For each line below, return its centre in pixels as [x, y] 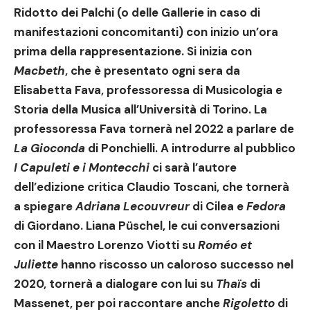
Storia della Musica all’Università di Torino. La [140, 109]
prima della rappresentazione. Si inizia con [133, 51]
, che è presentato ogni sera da [153, 71]
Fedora [266, 206]
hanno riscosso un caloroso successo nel [176, 264]
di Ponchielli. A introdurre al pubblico [190, 148]
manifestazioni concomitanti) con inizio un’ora [146, 32]
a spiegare [45, 206]
